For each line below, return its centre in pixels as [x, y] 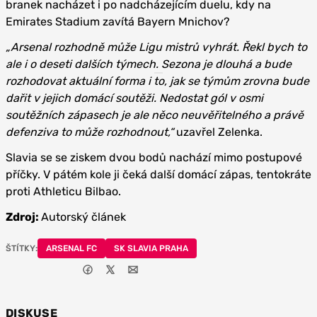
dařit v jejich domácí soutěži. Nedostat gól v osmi [134, 98]
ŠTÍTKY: [22, 248]
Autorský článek [83, 217]
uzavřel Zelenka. [218, 132]
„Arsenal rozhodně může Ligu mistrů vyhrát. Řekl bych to [156, 47]
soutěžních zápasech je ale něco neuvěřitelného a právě [155, 115]
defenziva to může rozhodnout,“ [90, 132]
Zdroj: [23, 217]
